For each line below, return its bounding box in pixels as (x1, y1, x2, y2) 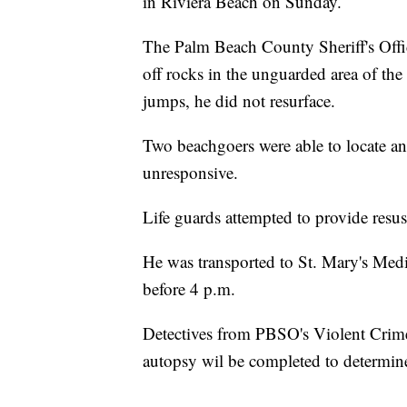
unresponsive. (143, 161, 238, 184)
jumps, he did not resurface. (143, 89, 335, 113)
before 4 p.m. (143, 277, 235, 301)
